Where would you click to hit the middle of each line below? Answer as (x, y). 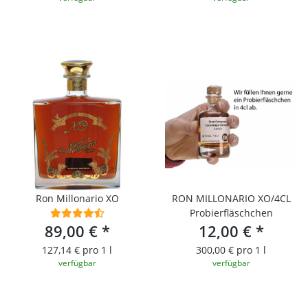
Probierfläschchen (231, 212)
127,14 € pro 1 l (77, 250)
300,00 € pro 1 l (231, 250)
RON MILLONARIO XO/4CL (231, 198)
